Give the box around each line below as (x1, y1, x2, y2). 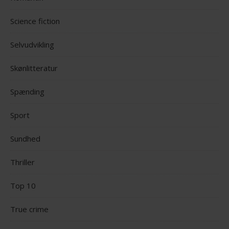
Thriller (10, 157, 35, 168)
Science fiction (10, 16, 60, 27)
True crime (10, 204, 49, 215)
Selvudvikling (10, 39, 54, 50)
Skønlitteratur (10, 63, 58, 74)
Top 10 (10, 180, 36, 191)
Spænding (10, 86, 44, 97)
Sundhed (10, 133, 40, 144)
